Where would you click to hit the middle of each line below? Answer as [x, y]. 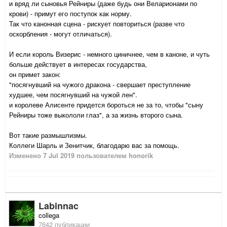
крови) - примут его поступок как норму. [70, 14]
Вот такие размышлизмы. [48, 135]
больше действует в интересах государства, [78, 64]
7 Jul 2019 [59, 156]
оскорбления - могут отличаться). [61, 34]
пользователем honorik [114, 156]
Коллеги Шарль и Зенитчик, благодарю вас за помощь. [94, 145]
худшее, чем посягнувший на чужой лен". [73, 95]
